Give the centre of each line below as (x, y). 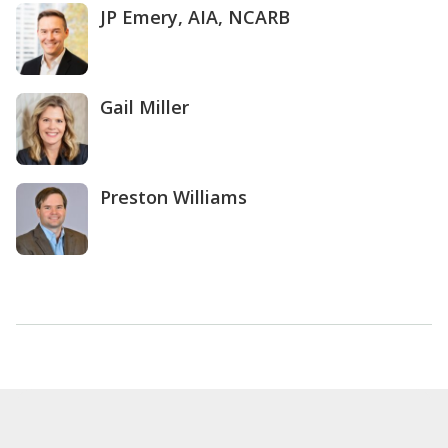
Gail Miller (144, 106)
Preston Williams (173, 196)
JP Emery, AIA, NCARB (195, 16)
